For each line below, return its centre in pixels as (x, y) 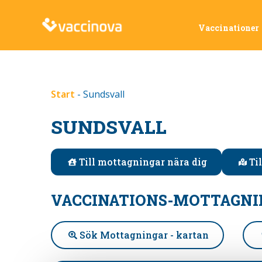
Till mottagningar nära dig (143, 162)
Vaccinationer (228, 28)
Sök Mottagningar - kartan (144, 235)
